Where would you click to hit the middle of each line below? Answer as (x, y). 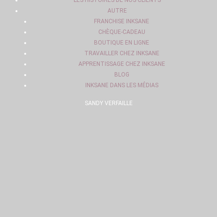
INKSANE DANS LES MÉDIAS (122, 85)
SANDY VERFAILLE (108, 103)
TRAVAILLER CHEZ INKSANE (122, 53)
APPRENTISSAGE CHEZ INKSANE (122, 64)
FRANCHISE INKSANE (122, 21)
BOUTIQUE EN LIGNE (122, 43)
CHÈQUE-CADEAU (122, 32)
